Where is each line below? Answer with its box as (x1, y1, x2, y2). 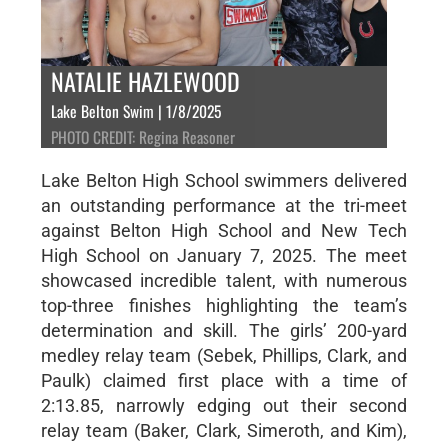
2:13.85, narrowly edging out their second (40, 394, 408, 416)
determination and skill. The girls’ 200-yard (40, 319, 408, 341)
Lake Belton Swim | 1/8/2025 (50, 98, 221, 123)
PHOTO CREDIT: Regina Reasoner (50, 124, 235, 149)
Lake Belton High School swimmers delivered (40, 169, 408, 191)
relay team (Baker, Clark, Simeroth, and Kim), (40, 419, 408, 441)
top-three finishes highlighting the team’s (40, 294, 408, 316)
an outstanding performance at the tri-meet (40, 194, 408, 216)
